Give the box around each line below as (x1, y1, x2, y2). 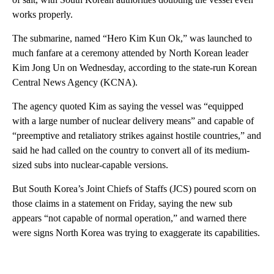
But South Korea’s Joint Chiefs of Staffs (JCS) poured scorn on (12, 183, 256, 194)
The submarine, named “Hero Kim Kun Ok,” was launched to (12, 32, 252, 43)
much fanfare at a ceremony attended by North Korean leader (12, 47, 248, 58)
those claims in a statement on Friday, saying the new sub (12, 198, 232, 209)
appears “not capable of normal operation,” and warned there (12, 212, 246, 223)
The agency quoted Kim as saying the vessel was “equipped (12, 100, 243, 111)
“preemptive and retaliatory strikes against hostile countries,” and (12, 130, 261, 141)
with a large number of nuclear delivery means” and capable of (12, 115, 254, 126)
